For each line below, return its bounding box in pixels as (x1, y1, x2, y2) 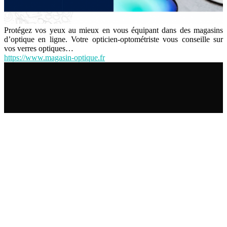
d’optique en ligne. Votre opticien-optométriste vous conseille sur (4, 34, 223, 44)
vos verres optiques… (4, 44, 73, 53)
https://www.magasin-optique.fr (4, 53, 105, 62)
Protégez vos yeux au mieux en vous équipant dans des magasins (4, 25, 223, 34)
